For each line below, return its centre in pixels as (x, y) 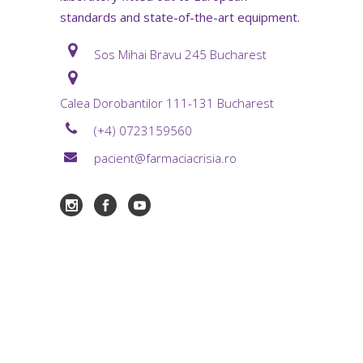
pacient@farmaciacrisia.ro (165, 158)
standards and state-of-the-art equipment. (180, 17)
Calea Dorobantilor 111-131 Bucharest (167, 102)
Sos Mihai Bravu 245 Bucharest (180, 54)
